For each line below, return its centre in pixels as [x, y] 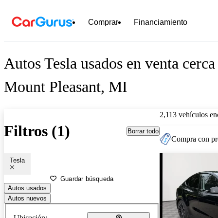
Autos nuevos [27, 198]
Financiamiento [161, 22]
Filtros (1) [37, 131]
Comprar [103, 22]
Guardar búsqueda [87, 179]
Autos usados [27, 188]
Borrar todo [143, 131]
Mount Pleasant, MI [66, 87]
